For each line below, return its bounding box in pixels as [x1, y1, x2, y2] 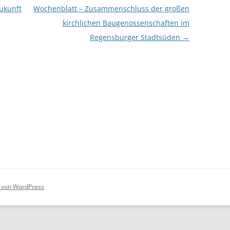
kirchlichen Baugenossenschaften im [62, 17, 189, 28]
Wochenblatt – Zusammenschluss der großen [33, 3, 189, 13]
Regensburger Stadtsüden [89, 32, 182, 42]
